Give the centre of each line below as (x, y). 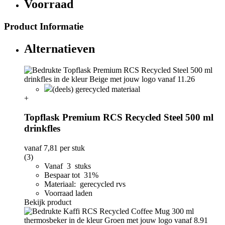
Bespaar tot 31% (72, 175)
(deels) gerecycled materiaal (96, 89)
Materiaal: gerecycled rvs (85, 184)
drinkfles (42, 129)
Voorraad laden (68, 193)
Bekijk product (48, 202)
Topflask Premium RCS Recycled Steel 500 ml (119, 118)
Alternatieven (60, 48)
